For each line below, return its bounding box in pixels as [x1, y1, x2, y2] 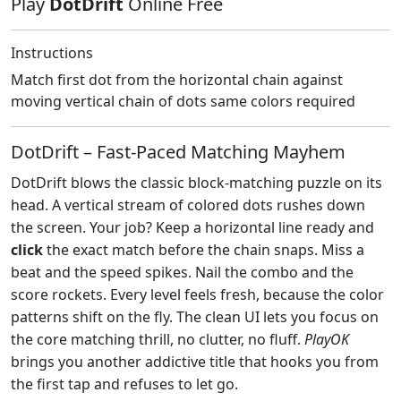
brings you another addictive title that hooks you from [11, 351, 379, 371]
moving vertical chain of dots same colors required [11, 90, 355, 111]
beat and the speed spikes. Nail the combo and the [11, 261, 354, 282]
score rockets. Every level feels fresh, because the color [11, 284, 384, 304]
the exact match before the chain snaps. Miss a [43, 239, 364, 260]
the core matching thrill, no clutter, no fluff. [11, 328, 304, 349]
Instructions [11, 42, 93, 63]
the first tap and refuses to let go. [11, 373, 238, 394]
